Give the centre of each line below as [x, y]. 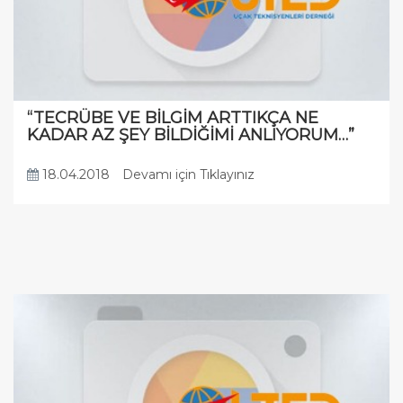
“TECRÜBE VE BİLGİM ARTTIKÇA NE [173, 118]
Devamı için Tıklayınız [188, 175]
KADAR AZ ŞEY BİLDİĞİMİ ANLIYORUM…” [191, 135]
